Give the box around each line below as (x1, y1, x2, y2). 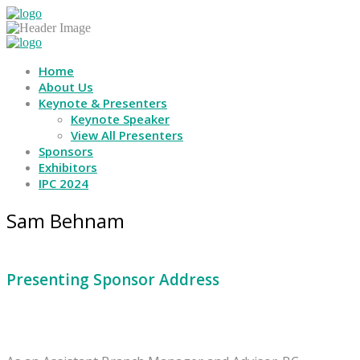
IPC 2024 (39, 175, 88, 191)
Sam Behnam (6, 207, 125, 234)
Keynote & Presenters (39, 95, 167, 111)
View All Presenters (71, 127, 183, 143)
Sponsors (39, 143, 93, 159)
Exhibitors (39, 159, 97, 175)
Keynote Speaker (71, 111, 170, 127)
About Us (39, 79, 93, 95)
